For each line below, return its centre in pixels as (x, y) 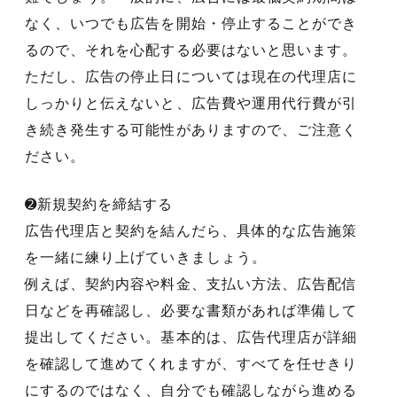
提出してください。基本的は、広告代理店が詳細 (191, 338)
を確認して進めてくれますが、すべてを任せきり (191, 364)
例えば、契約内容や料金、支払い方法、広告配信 (191, 284)
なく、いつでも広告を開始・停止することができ (191, 24)
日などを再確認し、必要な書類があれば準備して (191, 311)
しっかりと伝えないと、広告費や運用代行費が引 (191, 104)
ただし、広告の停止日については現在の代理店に (191, 77)
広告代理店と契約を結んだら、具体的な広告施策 (191, 231)
